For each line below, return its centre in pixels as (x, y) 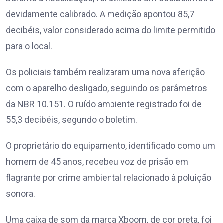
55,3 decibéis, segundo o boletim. (72, 120)
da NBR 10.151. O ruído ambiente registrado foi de (104, 104)
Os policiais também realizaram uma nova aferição (105, 72)
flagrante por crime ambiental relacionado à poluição (109, 178)
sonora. (21, 194)
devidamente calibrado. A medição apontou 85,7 (100, 14)
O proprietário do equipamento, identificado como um (111, 146)
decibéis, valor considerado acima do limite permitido (111, 30)
